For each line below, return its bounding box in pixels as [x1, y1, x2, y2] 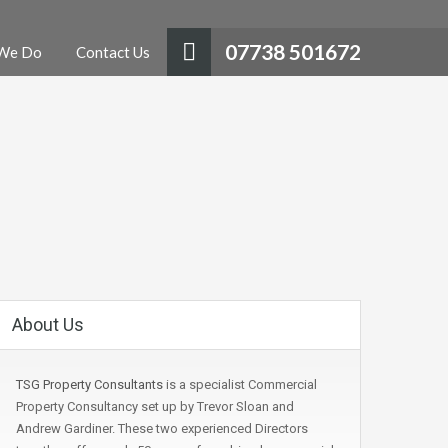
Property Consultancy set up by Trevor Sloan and [16, 399, 294, 414]
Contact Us [76, 43, 150, 61]
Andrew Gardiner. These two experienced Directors [16, 421, 308, 436]
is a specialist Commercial [163, 377, 317, 392]
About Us [12, 314, 84, 335]
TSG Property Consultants [16, 377, 163, 392]
